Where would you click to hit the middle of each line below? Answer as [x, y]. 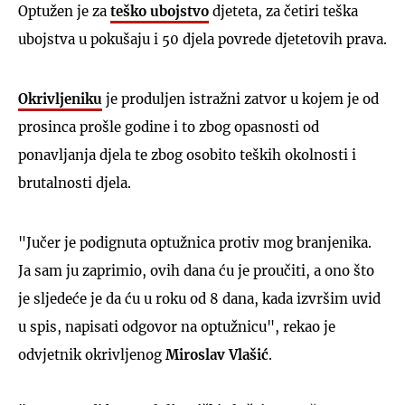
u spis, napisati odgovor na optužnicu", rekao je [177, 326]
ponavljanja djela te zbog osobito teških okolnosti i [187, 155]
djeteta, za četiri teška [283, 11]
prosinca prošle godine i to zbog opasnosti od [169, 127]
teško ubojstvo [160, 11]
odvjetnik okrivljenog [92, 354]
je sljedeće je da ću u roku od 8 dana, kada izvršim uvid [199, 298]
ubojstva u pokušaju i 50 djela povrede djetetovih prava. [202, 39]
